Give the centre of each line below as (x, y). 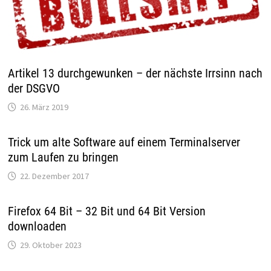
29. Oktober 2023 (51, 245)
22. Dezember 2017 (54, 176)
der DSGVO (34, 88)
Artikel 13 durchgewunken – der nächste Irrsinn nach (135, 73)
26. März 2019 (44, 107)
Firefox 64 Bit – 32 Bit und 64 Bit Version (106, 211)
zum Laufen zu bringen (63, 157)
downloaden (37, 226)
